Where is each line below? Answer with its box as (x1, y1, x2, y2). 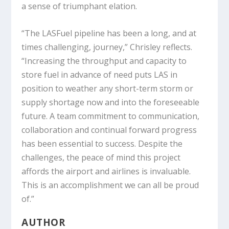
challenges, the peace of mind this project (21, 151, 181, 163)
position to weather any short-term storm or (21, 82, 194, 94)
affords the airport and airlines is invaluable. (21, 165, 191, 177)
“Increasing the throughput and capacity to (21, 55, 187, 66)
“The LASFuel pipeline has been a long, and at (21, 27, 197, 39)
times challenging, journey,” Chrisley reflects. (21, 41, 193, 53)
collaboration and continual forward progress (21, 124, 197, 135)
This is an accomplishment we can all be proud (21, 179, 199, 191)
